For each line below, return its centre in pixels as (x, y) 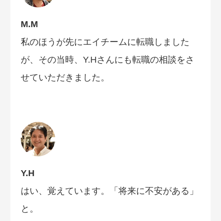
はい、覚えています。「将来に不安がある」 (110, 191)
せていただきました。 (65, 77)
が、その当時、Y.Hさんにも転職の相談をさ (108, 59)
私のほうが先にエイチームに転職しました (105, 42)
